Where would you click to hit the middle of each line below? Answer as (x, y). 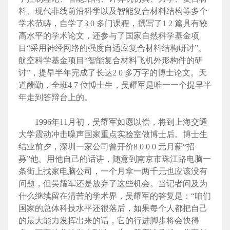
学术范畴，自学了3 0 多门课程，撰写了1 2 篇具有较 (113, 24)
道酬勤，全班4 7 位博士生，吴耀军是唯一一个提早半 (115, 85)
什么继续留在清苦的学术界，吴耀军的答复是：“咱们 (115, 196)
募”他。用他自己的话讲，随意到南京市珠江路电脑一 (115, 159)
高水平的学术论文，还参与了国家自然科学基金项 (109, 36)
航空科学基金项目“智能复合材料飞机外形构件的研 (111, 61)
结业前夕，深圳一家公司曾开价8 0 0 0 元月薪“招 (107, 147)
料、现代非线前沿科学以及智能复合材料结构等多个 (113, 11)
